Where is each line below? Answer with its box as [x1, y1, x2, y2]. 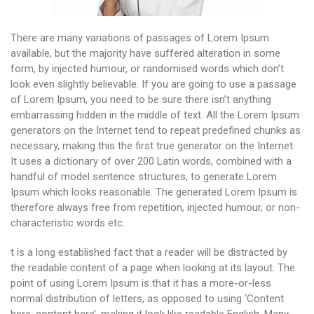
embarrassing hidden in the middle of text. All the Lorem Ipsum [11, 109, 299, 121]
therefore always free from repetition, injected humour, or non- [11, 201, 300, 214]
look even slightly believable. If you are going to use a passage [11, 78, 296, 90]
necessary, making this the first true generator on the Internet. [11, 139, 295, 152]
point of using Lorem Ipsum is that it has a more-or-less [11, 277, 271, 289]
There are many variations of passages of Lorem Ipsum [11, 32, 269, 44]
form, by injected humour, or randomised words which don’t [11, 62, 284, 75]
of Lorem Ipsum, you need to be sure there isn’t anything [11, 93, 271, 106]
